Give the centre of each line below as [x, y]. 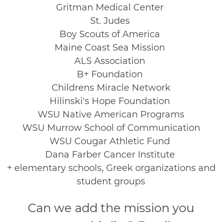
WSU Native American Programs [111, 114]
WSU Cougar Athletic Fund [111, 141]
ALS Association [111, 61]
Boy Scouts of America [111, 34]
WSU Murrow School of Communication [111, 128]
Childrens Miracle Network [111, 87]
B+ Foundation [111, 74]
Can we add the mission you [111, 208]
